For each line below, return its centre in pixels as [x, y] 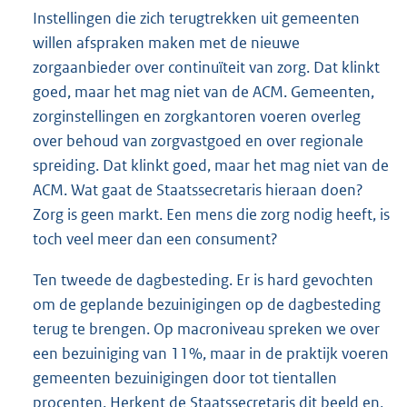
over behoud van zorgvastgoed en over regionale [198, 140]
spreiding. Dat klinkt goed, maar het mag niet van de [211, 165]
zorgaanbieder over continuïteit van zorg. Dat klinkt [206, 67]
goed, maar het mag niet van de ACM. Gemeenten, [203, 91]
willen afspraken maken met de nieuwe [166, 42]
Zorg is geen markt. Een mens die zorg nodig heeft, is [211, 214]
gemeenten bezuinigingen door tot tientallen [185, 377]
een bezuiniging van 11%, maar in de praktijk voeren [211, 353]
